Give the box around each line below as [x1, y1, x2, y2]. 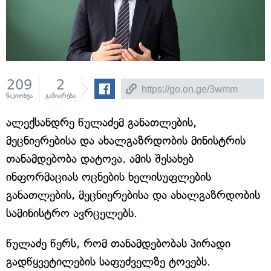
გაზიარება [45, 92, 76, 100]
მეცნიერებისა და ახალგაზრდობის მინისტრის [6, 134, 246, 148]
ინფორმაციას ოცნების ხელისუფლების [6, 170, 211, 184]
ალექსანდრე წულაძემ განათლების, [6, 116, 197, 129]
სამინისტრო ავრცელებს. [6, 206, 137, 220]
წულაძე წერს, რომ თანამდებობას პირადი [6, 237, 230, 250]
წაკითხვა [6, 92, 33, 100]
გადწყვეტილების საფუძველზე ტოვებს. [6, 255, 211, 269]
